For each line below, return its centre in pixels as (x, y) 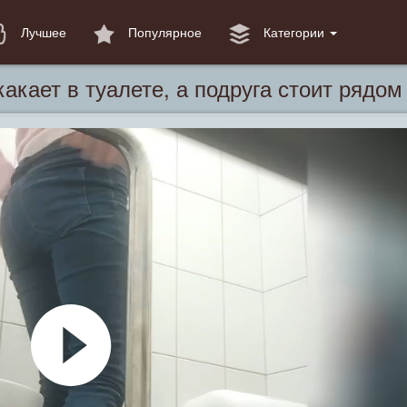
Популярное (163, 32)
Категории (294, 32)
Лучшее (42, 32)
